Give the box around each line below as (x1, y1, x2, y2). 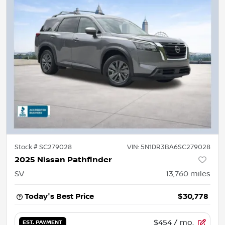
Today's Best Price (25, 191, 94, 201)
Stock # (15, 143, 39, 151)
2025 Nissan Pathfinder (15, 155, 112, 165)
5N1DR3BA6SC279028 (141, 143, 210, 151)
